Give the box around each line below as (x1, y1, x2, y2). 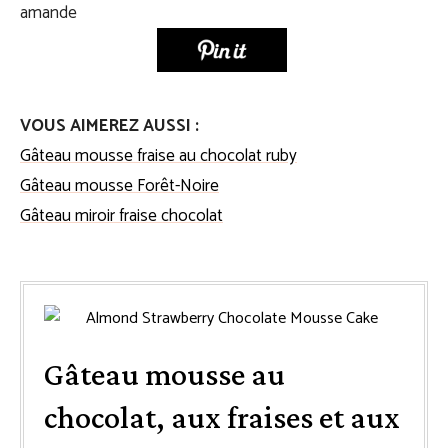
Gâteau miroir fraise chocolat (20, 201, 223, 230)
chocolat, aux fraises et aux (44, 398, 400, 435)
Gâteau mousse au (44, 355, 285, 392)
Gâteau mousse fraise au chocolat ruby (20, 141, 297, 170)
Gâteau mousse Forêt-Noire (20, 171, 219, 200)
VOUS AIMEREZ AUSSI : (20, 111, 199, 140)
